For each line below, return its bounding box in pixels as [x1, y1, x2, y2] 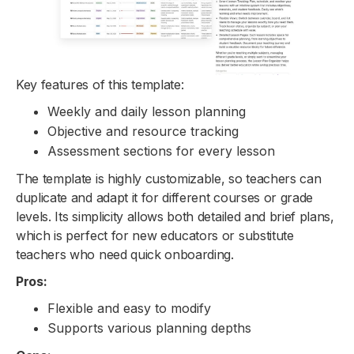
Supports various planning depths [47, 320, 251, 337]
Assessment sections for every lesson [47, 143, 275, 160]
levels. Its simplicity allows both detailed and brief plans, [16, 209, 334, 225]
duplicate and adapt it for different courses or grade [16, 190, 314, 206]
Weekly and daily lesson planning [47, 104, 246, 120]
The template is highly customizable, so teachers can [16, 171, 322, 187]
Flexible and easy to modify [47, 300, 211, 317]
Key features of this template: [16, 77, 184, 93]
